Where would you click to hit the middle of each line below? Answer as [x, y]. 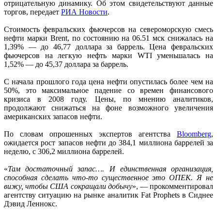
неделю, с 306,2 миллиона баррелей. [64, 151]
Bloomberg [194, 134]
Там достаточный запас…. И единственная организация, [110, 169]
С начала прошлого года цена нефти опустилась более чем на [108, 81]
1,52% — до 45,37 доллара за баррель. [66, 64]
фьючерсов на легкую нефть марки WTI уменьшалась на [108, 55]
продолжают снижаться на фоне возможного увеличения [108, 108]
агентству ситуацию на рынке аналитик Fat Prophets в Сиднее [108, 195]
